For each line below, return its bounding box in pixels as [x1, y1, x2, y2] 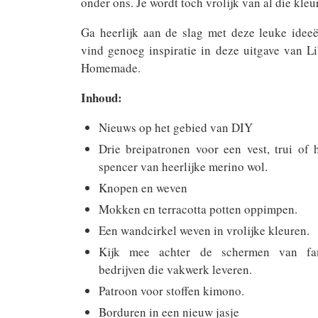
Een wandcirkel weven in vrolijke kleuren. [99, 222, 309, 238]
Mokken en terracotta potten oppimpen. [99, 201, 297, 217]
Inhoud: [81, 89, 122, 106]
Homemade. [81, 60, 141, 76]
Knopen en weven [99, 180, 187, 196]
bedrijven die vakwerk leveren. [99, 261, 252, 278]
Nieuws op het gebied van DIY [99, 119, 253, 136]
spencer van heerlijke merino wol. [99, 158, 268, 175]
